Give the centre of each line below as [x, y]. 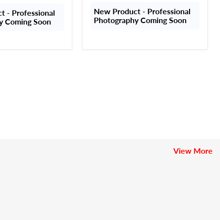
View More [193, 150]
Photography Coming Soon [140, 20]
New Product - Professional [142, 11]
